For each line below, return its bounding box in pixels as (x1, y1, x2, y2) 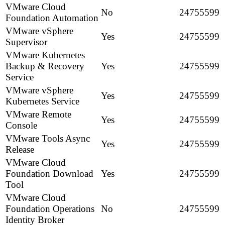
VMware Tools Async (6, 133, 90, 144)
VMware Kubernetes (6, 50, 85, 61)
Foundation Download (6, 168, 93, 179)
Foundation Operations (6, 203, 94, 214)
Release (6, 144, 34, 155)
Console (6, 120, 37, 131)
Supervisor (6, 37, 47, 48)
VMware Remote (6, 109, 71, 120)
